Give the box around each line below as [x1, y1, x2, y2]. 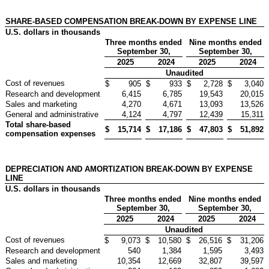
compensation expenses [5, 128, 95, 138]
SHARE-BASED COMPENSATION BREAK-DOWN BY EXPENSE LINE [5, 16, 257, 26]
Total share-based [5, 119, 71, 129]
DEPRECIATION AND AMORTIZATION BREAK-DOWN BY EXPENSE [5, 164, 253, 174]
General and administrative [5, 109, 98, 119]
